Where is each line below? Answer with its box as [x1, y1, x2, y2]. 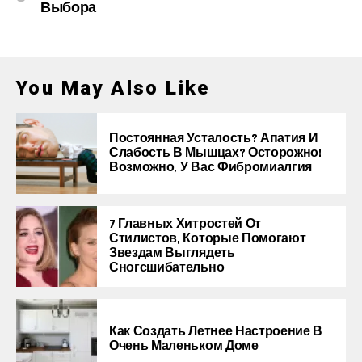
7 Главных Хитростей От [109, 215, 261, 233]
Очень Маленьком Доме [109, 337, 259, 355]
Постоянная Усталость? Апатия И [109, 129, 318, 147]
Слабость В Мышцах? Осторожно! [109, 144, 322, 162]
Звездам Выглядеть [109, 244, 235, 262]
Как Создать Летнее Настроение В [109, 322, 323, 340]
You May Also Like [16, 76, 210, 99]
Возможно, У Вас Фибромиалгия [109, 158, 313, 176]
